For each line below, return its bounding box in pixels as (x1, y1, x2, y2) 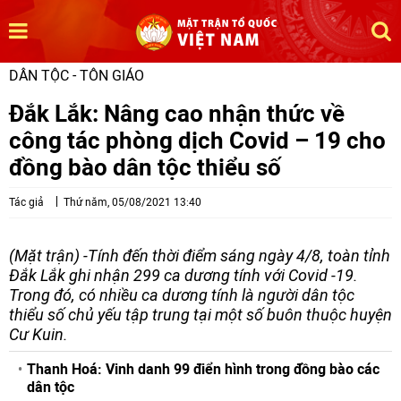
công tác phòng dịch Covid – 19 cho (9, 126, 386, 154)
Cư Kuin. (9, 325, 68, 344)
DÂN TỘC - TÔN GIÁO (9, 67, 144, 84)
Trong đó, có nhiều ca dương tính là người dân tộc (9, 286, 354, 304)
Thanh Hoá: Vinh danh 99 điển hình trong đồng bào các (27, 361, 380, 378)
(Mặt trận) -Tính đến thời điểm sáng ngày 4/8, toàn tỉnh (9, 246, 390, 265)
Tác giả (9, 196, 44, 209)
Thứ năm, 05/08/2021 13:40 (64, 196, 201, 209)
